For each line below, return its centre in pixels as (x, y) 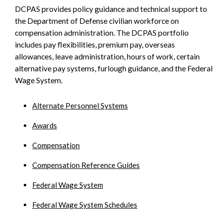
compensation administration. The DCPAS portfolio (102, 33)
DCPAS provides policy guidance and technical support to (111, 9)
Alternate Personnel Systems (80, 106)
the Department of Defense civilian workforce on (97, 21)
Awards (45, 126)
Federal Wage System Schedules (85, 205)
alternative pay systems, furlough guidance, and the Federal (114, 69)
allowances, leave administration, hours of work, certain (107, 57)
